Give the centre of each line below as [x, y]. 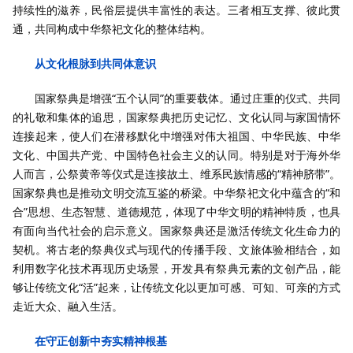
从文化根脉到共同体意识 [95, 63]
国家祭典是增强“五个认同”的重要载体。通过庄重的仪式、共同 [188, 98]
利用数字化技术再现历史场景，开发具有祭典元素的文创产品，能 [176, 268]
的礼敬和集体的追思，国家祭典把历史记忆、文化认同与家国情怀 [176, 117]
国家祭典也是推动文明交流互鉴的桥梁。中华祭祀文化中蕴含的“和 [176, 193]
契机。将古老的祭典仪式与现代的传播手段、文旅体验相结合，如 [176, 249]
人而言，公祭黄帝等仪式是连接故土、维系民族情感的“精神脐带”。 [176, 174]
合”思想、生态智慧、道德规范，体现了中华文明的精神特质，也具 [176, 212]
